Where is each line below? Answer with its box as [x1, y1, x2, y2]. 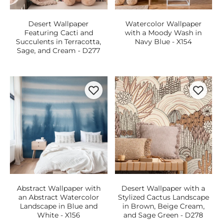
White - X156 [37, 210, 80, 220]
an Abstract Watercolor [18, 192, 99, 202]
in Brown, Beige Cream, [122, 201, 205, 211]
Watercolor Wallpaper [125, 19, 202, 28]
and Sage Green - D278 [123, 210, 204, 220]
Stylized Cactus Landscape [117, 192, 209, 202]
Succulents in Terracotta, [16, 37, 102, 46]
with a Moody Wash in [125, 28, 202, 37]
